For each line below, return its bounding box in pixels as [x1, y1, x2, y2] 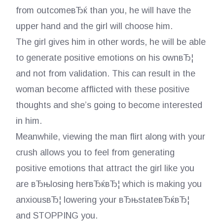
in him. [15, 116, 42, 126]
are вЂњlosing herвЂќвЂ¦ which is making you [15, 179, 202, 189]
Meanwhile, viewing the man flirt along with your [15, 132, 205, 142]
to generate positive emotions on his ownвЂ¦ [15, 53, 193, 63]
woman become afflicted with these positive [15, 84, 189, 94]
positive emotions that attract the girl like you [15, 163, 194, 173]
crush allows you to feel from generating [15, 147, 175, 157]
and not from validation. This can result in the [15, 69, 195, 78]
